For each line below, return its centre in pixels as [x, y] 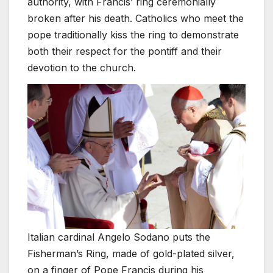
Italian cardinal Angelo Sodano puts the [119, 237]
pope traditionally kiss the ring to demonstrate [133, 34]
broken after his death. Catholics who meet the [136, 18]
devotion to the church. [82, 67]
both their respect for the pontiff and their [125, 51]
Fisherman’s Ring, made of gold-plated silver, [131, 254]
